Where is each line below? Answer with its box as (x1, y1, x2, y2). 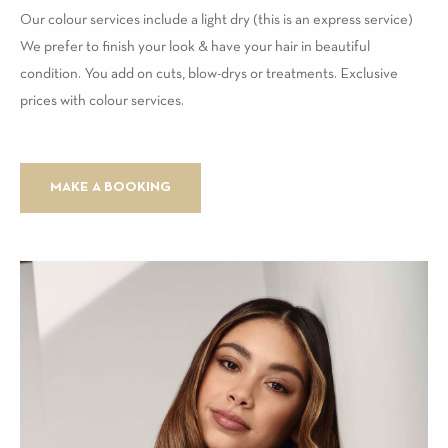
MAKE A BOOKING (50, 180, 171, 194)
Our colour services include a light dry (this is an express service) (20, 12, 413, 27)
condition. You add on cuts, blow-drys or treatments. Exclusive (20, 66, 398, 81)
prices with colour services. (20, 93, 184, 108)
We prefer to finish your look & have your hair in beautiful (20, 39, 370, 54)
